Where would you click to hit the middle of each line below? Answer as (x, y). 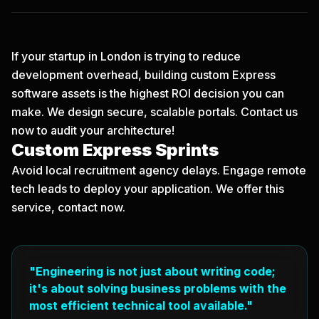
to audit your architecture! (104, 130)
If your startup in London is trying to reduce (126, 56)
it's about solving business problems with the (158, 288)
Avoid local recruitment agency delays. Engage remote (159, 170)
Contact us (269, 112)
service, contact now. (68, 207)
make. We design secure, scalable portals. (126, 112)
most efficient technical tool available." (141, 305)
